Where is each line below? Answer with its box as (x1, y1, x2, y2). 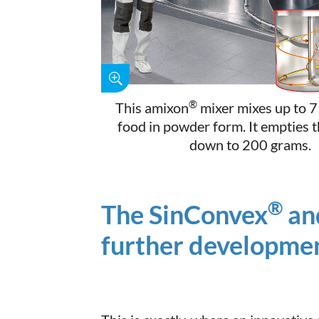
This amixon (115, 99, 189, 117)
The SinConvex (101, 199, 268, 231)
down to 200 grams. (189, 136, 311, 154)
